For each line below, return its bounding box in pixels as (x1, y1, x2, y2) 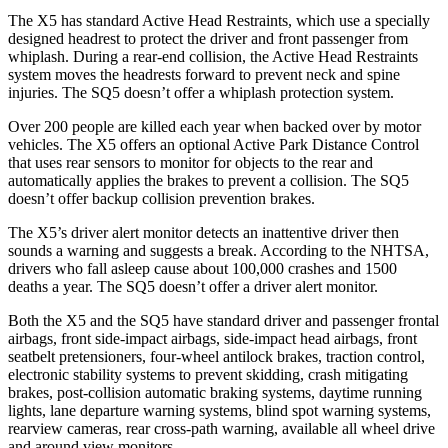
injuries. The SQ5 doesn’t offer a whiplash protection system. (8, 83, 394, 101)
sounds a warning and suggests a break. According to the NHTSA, (8, 241, 429, 259)
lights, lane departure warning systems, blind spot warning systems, (8, 401, 431, 419)
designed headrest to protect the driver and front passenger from (8, 29, 408, 47)
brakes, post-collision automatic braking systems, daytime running (8, 383, 422, 401)
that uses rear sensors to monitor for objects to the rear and (8, 153, 373, 171)
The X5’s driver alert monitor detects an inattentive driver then (8, 223, 399, 241)
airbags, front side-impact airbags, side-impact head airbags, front (8, 329, 417, 347)
